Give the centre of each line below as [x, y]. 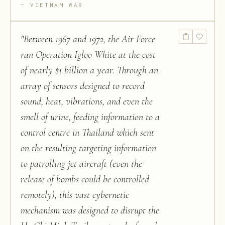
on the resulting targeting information [88, 148]
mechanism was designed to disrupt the [90, 210]
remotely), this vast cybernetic [75, 195]
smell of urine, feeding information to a [90, 117]
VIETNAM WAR [57, 5]
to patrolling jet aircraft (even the [81, 164]
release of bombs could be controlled [85, 179]
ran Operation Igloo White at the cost [88, 55]
